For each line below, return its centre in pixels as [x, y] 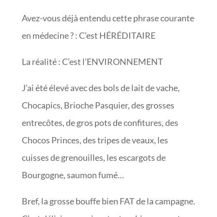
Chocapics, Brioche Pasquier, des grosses [98, 105]
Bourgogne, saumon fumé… [73, 175]
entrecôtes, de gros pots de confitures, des [100, 123]
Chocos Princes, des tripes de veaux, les [95, 140]
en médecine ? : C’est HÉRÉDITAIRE [88, 36]
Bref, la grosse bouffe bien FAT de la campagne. [108, 201]
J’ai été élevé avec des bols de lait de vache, [101, 88]
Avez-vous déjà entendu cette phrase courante [108, 18]
